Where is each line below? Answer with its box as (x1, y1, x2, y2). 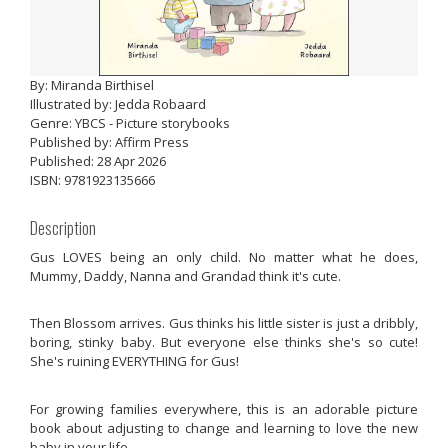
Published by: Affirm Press (30, 133, 189, 151)
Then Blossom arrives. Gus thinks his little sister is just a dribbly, (30, 314, 418, 333)
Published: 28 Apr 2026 (30, 152, 166, 170)
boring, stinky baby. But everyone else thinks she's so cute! (30, 333, 418, 352)
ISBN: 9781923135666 (30, 171, 155, 189)
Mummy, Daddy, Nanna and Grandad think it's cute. (30, 266, 341, 285)
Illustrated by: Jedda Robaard (30, 95, 206, 113)
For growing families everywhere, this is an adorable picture (30, 400, 418, 418)
